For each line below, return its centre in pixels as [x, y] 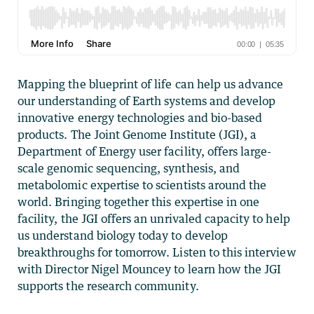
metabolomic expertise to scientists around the [142, 185]
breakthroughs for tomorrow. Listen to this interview [157, 252]
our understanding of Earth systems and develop [147, 101]
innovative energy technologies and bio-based [140, 117]
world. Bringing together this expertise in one [139, 202]
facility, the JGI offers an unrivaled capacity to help [154, 218]
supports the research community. [108, 286]
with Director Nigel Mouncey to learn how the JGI [150, 269]
